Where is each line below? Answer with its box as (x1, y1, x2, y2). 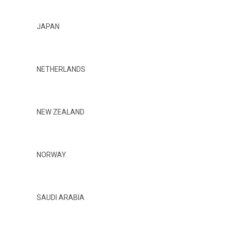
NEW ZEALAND (37, 107, 84, 116)
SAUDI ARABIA (37, 193, 84, 202)
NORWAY (37, 150, 66, 159)
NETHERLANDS (37, 65, 85, 73)
